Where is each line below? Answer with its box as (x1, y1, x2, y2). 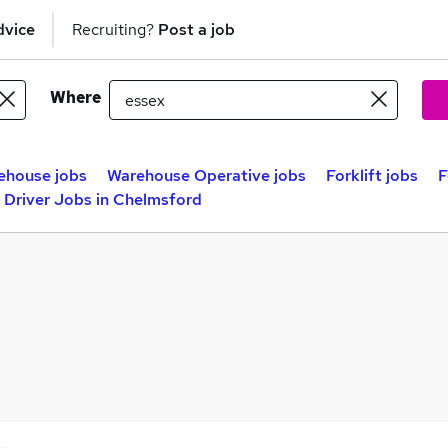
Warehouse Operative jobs (107, 165, 306, 186)
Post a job (158, 18, 235, 40)
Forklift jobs (326, 165, 418, 186)
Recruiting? (72, 18, 158, 40)
